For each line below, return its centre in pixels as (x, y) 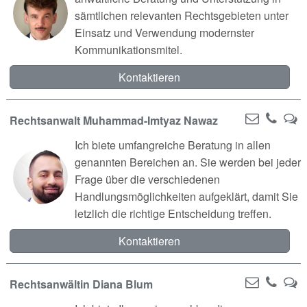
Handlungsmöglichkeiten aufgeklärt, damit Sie (186, 196)
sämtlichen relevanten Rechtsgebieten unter (181, 15)
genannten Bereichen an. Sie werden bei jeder (187, 162)
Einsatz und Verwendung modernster (164, 32)
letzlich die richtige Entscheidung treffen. (173, 213)
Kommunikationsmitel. (128, 49)
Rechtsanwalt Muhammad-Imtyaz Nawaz (113, 120)
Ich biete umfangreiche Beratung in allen (172, 145)
